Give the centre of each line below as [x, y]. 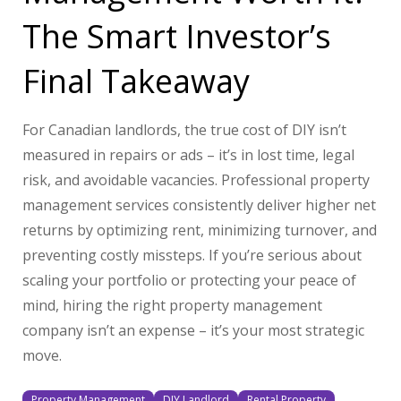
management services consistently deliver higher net [199, 205]
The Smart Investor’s [177, 37]
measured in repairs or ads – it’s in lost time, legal [188, 155]
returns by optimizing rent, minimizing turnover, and [200, 230]
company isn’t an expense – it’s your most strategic [193, 331]
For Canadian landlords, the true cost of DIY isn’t [184, 130]
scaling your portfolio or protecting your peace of [189, 281]
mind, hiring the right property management [172, 306]
